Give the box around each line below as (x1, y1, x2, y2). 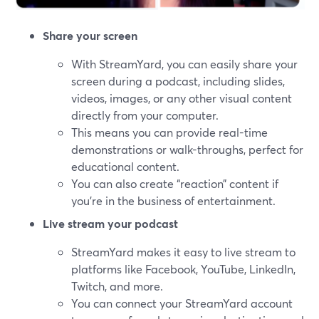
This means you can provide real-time (71, 125, 268, 140)
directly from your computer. (71, 108, 219, 123)
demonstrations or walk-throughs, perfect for (71, 142, 303, 157)
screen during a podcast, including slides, (71, 73, 285, 89)
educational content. (71, 159, 179, 174)
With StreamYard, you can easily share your (71, 56, 298, 72)
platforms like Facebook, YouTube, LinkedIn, (71, 261, 296, 277)
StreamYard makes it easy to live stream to (71, 244, 296, 260)
